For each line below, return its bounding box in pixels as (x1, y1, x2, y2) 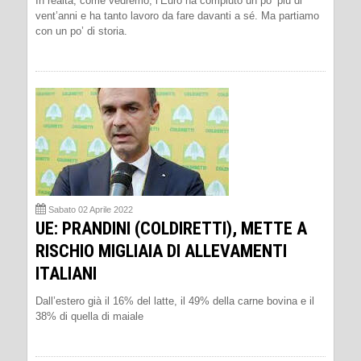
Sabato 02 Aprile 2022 (48, 205, 133, 215)
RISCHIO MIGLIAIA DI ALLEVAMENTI (35, 241, 287, 262)
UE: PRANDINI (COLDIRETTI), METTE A (35, 218, 307, 239)
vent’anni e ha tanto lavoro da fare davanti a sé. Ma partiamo (35, 10, 319, 23)
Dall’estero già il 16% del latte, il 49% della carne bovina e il (35, 295, 314, 308)
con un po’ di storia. (35, 25, 127, 38)
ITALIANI (35, 263, 97, 284)
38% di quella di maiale (35, 310, 143, 323)
